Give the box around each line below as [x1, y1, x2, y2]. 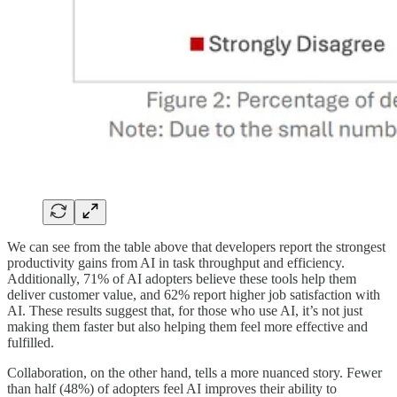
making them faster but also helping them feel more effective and [7, 319, 368, 335]
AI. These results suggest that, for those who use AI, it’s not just [7, 303, 362, 319]
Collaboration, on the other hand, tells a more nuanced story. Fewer [7, 365, 382, 381]
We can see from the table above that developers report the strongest [7, 239, 385, 255]
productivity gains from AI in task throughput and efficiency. [7, 255, 345, 271]
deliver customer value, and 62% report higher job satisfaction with [7, 287, 380, 303]
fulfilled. [7, 335, 54, 351]
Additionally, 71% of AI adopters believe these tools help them [7, 271, 356, 287]
